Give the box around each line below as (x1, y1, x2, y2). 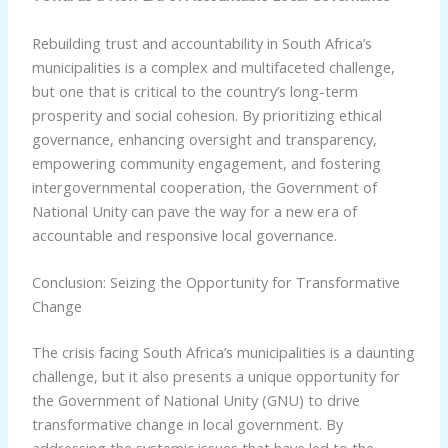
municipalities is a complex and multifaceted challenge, (31, 56, 395, 77)
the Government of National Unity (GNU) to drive (31, 389, 360, 410)
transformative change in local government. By (31, 413, 343, 434)
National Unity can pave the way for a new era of (31, 200, 357, 221)
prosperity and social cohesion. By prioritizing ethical (31, 104, 382, 125)
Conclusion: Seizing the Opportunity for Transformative (31, 271, 400, 292)
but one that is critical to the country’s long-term (31, 80, 358, 101)
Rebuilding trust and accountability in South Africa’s (31, 32, 372, 53)
